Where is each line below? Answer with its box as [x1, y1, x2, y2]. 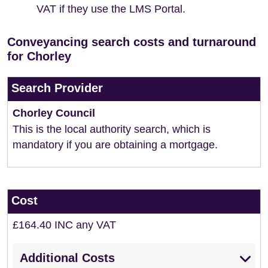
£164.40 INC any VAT [13, 219, 116, 231]
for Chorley [7, 50, 71, 63]
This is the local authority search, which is [13, 123, 211, 135]
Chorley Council [13, 107, 95, 119]
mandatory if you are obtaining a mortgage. [13, 139, 218, 151]
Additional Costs [20, 251, 115, 264]
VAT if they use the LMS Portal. [36, 3, 185, 15]
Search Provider [11, 81, 103, 95]
